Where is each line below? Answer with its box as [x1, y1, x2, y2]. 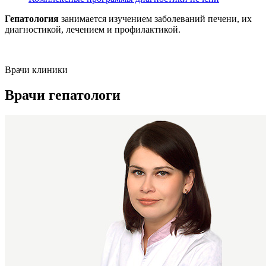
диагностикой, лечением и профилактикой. [5, 24, 180, 34]
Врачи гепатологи [5, 87, 121, 103]
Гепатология [5, 13, 59, 24]
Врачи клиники [5, 64, 68, 75]
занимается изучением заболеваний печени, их [59, 13, 252, 24]
